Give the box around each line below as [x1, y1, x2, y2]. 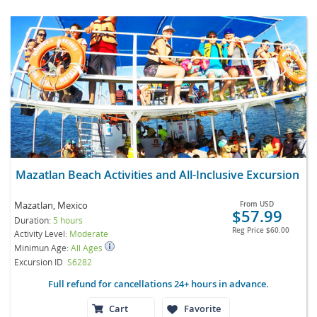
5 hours [53, 214, 83, 226]
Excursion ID [14, 255, 63, 267]
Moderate [69, 227, 108, 239]
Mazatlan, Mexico [14, 198, 88, 212]
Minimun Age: [14, 241, 71, 253]
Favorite [184, 301, 221, 315]
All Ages [71, 241, 105, 253]
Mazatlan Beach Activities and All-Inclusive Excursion [16, 166, 299, 183]
